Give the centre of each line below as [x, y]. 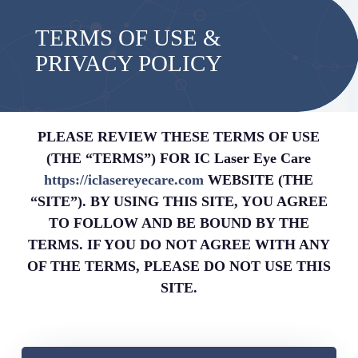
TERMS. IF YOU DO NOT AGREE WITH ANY [179, 244]
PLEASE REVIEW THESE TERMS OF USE [179, 136]
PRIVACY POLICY [128, 63]
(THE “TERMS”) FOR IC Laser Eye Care [179, 158]
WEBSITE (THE [259, 179]
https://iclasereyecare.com [124, 179]
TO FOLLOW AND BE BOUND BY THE [179, 223]
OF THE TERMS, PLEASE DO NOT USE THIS [179, 266]
